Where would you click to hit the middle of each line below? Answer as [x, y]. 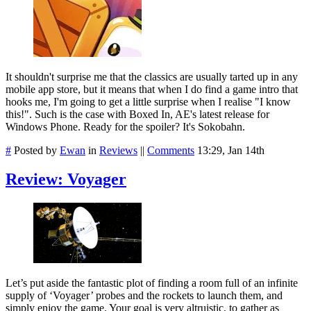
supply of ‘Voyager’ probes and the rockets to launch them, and [144, 296]
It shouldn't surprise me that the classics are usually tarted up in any [152, 76]
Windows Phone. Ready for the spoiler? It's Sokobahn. [125, 126]
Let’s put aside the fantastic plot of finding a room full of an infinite [152, 283]
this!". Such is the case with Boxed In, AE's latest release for [137, 114]
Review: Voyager [66, 179]
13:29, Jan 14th [231, 150]
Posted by [35, 150]
